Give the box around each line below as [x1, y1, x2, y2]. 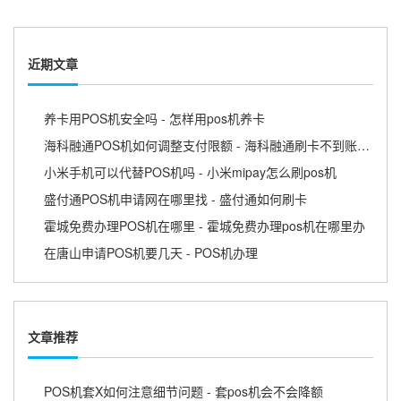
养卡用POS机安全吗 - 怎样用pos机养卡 [44, 108, 265, 127]
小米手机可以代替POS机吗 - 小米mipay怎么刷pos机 [44, 162, 337, 181]
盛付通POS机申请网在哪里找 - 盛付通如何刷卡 [44, 189, 307, 208]
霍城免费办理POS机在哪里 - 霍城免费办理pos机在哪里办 [44, 216, 365, 235]
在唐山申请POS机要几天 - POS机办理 [44, 243, 258, 261]
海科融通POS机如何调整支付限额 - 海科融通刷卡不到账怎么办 [357, 135, 370, 154]
